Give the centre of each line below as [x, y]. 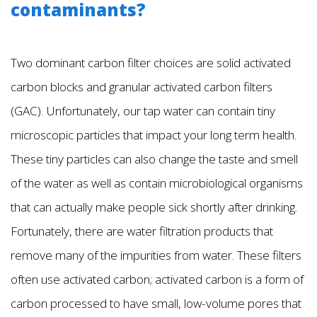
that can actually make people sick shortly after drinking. [154, 207]
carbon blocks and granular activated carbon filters [142, 87]
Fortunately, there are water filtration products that [142, 231]
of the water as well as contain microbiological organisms [157, 183]
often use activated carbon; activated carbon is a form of [157, 279]
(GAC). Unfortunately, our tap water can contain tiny [143, 111]
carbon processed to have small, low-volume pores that [156, 304]
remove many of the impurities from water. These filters [156, 255]
